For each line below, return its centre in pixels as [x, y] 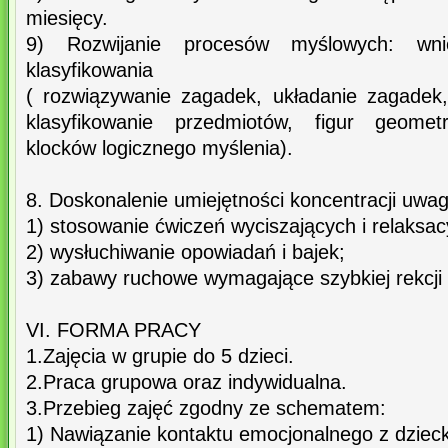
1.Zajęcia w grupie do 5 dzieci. [160, 356]
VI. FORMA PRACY [113, 330]
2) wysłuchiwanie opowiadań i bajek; [185, 252]
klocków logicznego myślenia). [159, 148]
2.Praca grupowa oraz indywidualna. [186, 382]
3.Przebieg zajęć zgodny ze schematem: [206, 408]
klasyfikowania [89, 70]
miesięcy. [67, 18]
